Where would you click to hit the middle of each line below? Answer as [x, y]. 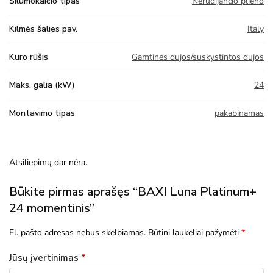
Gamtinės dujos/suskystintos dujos [198, 57]
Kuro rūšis [29, 57]
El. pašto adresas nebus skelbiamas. [77, 233]
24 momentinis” [52, 208]
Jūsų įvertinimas [45, 257]
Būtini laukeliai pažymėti [195, 233]
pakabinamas [239, 113]
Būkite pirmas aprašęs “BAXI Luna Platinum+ [133, 192]
